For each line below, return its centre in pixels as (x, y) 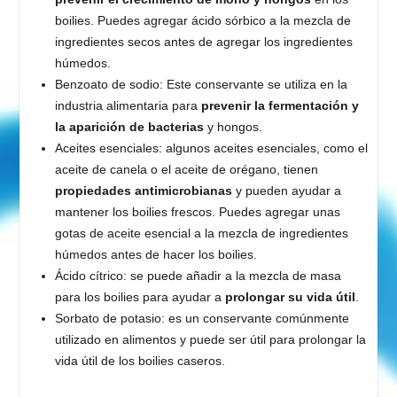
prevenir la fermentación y (280, 105)
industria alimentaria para (128, 105)
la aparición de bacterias (131, 126)
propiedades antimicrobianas (145, 190)
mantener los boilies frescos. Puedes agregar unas (197, 211)
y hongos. (234, 126)
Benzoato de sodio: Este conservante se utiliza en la (201, 84)
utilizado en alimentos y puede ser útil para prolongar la (210, 339)
